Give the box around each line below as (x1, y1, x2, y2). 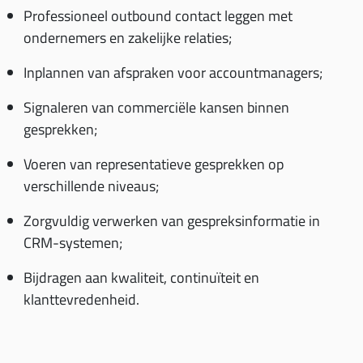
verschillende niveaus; (23, 175, 159, 197)
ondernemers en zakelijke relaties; (23, 27, 232, 49)
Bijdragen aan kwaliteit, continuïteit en (23, 267, 259, 288)
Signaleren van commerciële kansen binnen (23, 96, 289, 118)
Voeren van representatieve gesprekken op (23, 153, 284, 175)
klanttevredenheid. (23, 288, 139, 310)
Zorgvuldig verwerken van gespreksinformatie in (23, 210, 320, 232)
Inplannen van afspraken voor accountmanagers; (23, 62, 322, 83)
